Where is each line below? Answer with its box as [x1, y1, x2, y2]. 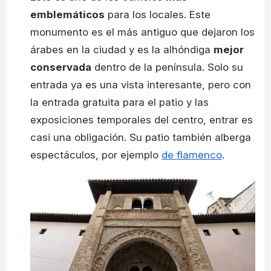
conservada [30, 61, 91, 74]
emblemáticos [30, 8, 105, 21]
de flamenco [162, 149, 222, 162]
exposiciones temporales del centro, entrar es [30, 114, 253, 126]
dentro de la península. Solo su [91, 61, 243, 74]
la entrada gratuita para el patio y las [30, 96, 209, 109]
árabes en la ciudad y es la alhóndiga [30, 44, 214, 56]
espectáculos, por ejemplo [30, 149, 162, 162]
